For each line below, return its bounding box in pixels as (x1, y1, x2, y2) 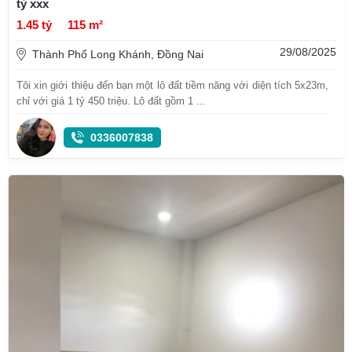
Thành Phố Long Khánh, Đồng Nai (32, 48, 203, 61)
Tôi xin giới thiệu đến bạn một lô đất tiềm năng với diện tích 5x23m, (16, 79, 328, 92)
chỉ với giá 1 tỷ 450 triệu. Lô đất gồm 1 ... (16, 95, 206, 108)
